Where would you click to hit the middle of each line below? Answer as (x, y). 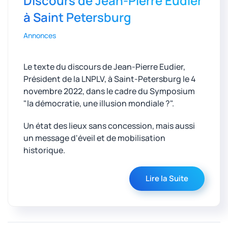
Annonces (40, 36)
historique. (44, 150)
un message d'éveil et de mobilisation (94, 138)
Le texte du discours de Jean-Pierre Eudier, (104, 67)
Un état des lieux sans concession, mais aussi (109, 126)
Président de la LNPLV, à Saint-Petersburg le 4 (110, 79)
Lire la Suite (167, 179)
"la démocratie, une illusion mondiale (94, 104)
